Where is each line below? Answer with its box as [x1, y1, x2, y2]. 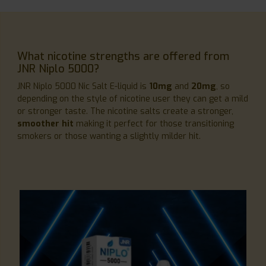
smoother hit [17, 118, 74, 130]
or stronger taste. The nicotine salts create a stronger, [17, 106, 233, 118]
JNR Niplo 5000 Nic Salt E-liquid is [17, 81, 149, 93]
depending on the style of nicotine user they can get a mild [17, 93, 248, 105]
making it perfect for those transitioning [74, 118, 234, 130]
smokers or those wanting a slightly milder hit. [17, 131, 201, 142]
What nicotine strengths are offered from [17, 49, 229, 64]
